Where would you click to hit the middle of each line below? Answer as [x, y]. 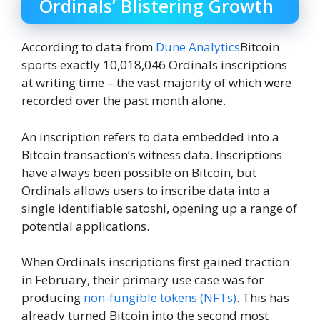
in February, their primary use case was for [142, 280]
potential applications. [85, 226]
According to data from [89, 47]
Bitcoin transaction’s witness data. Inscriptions [152, 154]
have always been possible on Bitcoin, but [139, 172]
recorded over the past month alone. [124, 101]
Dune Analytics [198, 47]
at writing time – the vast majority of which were [156, 83]
